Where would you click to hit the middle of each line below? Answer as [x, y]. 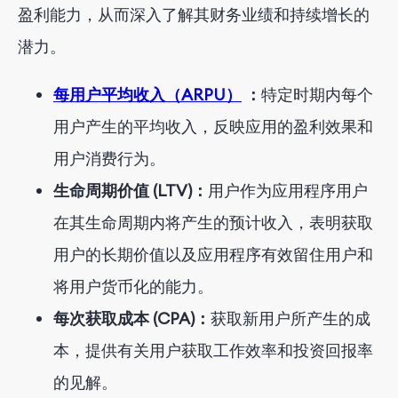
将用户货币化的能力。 [133, 286]
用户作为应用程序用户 [288, 190]
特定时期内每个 [317, 94]
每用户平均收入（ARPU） [147, 94]
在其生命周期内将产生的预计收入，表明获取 [213, 222]
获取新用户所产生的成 [291, 318]
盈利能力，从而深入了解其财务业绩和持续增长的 [194, 14]
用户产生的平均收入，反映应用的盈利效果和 [213, 126]
